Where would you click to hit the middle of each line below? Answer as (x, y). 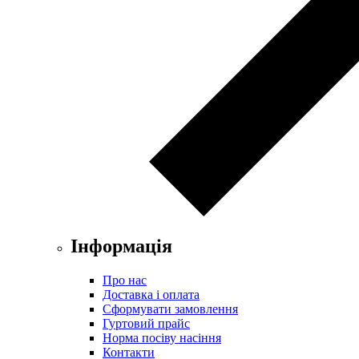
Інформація (121, 246)
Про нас (125, 280)
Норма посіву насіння (162, 338)
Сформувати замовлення (170, 309)
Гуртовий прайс (146, 324)
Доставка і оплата (151, 295)
